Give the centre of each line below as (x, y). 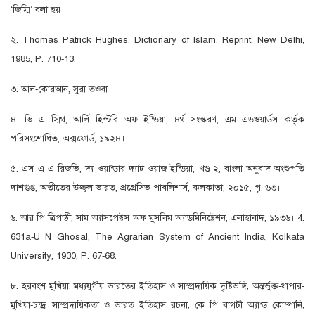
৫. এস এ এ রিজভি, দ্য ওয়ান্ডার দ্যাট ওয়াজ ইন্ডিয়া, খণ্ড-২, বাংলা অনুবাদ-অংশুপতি (157, 169)
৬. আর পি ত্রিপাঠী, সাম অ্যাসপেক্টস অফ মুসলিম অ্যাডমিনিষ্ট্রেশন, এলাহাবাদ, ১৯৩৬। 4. (157, 218)
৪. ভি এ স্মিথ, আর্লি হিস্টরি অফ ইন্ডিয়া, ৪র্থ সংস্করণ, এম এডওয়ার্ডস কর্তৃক (157, 120)
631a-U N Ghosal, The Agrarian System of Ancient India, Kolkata (157, 237)
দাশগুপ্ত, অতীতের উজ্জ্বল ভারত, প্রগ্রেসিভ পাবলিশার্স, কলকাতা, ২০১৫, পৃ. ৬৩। (146, 188)
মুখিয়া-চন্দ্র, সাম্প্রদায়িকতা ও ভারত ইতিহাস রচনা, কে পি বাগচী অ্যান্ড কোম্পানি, (157, 305)
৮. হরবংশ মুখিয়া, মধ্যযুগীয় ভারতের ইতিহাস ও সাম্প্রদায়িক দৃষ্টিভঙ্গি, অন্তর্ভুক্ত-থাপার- (157, 286)
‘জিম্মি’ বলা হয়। (38, 10)
